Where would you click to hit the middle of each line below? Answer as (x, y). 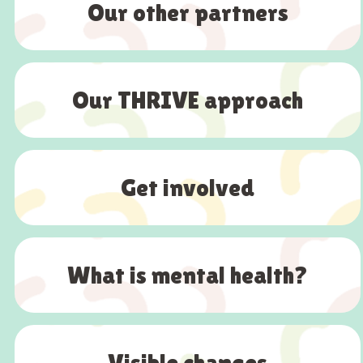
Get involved (188, 188)
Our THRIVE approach (188, 100)
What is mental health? (188, 275)
